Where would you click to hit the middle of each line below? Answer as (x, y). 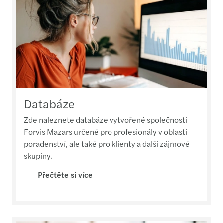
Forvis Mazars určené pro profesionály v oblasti (106, 131)
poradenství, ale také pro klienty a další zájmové (107, 143)
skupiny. (38, 155)
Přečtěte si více (65, 174)
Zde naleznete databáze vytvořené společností (106, 119)
